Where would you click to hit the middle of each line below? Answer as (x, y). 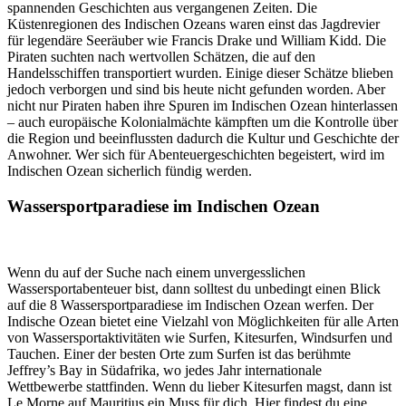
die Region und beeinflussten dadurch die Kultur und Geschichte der (203, 139)
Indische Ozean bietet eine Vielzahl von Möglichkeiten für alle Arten (203, 321)
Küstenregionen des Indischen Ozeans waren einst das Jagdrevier (193, 24)
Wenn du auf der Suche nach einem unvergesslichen (156, 272)
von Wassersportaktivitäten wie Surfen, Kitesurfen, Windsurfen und (200, 337)
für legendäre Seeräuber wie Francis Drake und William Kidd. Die (197, 41)
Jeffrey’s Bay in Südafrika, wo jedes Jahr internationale (164, 370)
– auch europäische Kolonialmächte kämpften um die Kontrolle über (203, 122)
